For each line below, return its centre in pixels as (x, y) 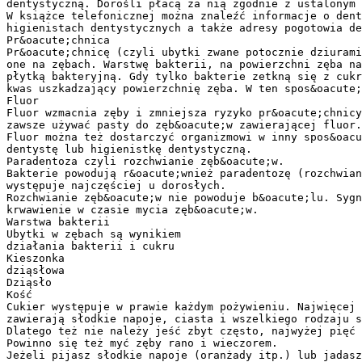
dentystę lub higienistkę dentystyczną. (129, 149)
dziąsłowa (36, 270)
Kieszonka (36, 258)
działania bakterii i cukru (90, 246)
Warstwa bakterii (58, 221)
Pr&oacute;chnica (58, 40)
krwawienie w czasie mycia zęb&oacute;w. (133, 209)
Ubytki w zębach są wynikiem (94, 234)
